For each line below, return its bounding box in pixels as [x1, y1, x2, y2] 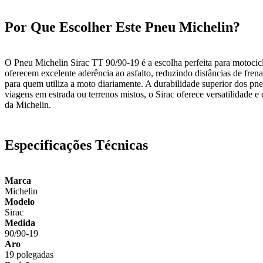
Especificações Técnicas [5, 137, 148, 153]
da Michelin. [5, 99, 51, 110]
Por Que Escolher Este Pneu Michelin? [5, 19, 240, 35]
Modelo [5, 197, 35, 207]
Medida [5, 218, 35, 228]
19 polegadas [5, 249, 53, 260]
